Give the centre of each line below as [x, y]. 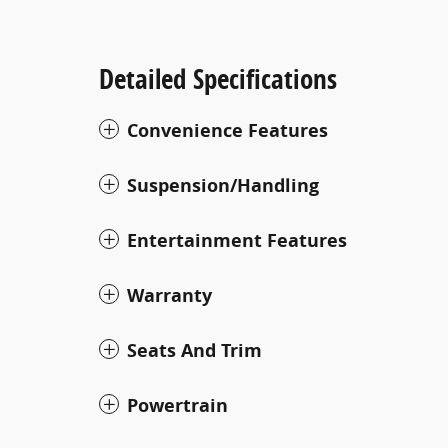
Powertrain [177, 405]
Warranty [169, 295]
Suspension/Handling [223, 185]
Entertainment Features [237, 240]
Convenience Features [227, 130]
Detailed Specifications [218, 78]
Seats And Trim [194, 350]
